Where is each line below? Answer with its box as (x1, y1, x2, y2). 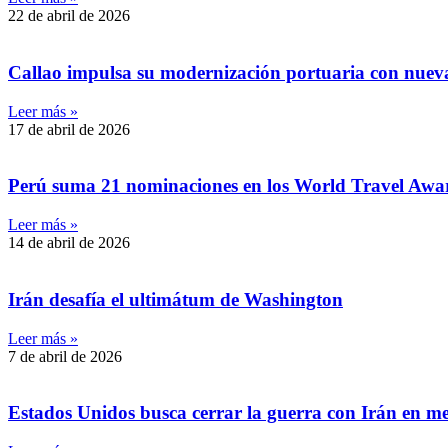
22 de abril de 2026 (8, 7, 130, 25)
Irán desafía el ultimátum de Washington (8, 288, 343, 310)
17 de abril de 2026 (8, 120, 130, 138)
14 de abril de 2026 (8, 234, 130, 252)
